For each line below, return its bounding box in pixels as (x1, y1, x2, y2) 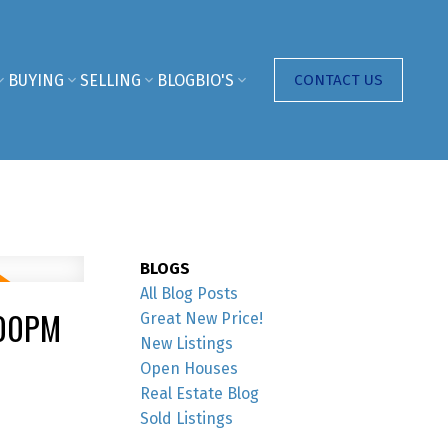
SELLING (79, 70, 141, 90)
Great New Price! (140, 308, 264, 328)
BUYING (7, 70, 64, 90)
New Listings (140, 333, 234, 353)
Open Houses (140, 358, 239, 378)
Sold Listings (140, 408, 234, 428)
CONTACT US (293, 70, 383, 89)
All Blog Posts (140, 283, 239, 303)
